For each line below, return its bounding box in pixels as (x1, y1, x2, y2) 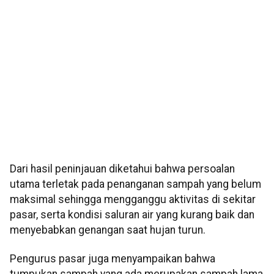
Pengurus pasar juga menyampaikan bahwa (10, 253, 215, 265)
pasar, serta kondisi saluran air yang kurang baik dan (10, 208, 254, 221)
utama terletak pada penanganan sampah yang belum (10, 177, 261, 190)
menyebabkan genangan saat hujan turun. (10, 223, 206, 236)
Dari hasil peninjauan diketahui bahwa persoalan (10, 162, 235, 175)
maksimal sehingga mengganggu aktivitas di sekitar (10, 193, 256, 206)
